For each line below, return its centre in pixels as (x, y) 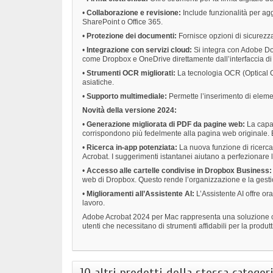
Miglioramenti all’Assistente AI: (140, 194)
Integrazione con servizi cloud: (139, 50)
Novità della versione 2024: (129, 111)
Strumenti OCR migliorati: (131, 73)
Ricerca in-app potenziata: (132, 148)
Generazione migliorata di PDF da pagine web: (166, 125)
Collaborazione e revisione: (134, 13)
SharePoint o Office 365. (122, 22)
